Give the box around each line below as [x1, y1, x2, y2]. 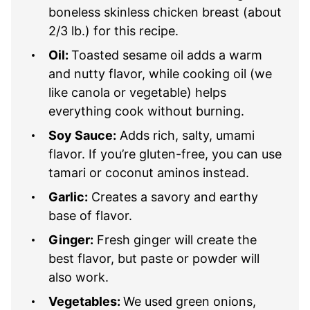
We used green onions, [123, 293, 256, 309]
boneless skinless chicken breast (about [48, 4, 282, 19]
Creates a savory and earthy [88, 189, 258, 204]
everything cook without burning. [48, 103, 244, 118]
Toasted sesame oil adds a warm [71, 47, 262, 62]
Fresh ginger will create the [93, 232, 257, 247]
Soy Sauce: [48, 127, 116, 143]
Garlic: [48, 189, 88, 204]
